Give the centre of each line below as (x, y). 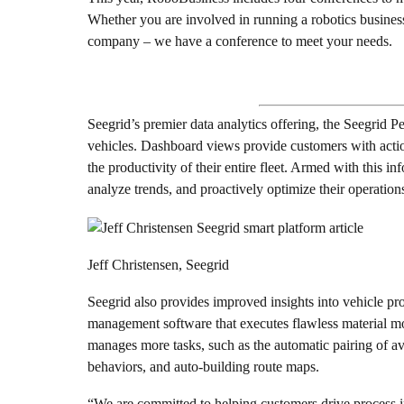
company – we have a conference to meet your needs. (240, 41)
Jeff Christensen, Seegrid (158, 264)
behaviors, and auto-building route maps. (203, 366)
